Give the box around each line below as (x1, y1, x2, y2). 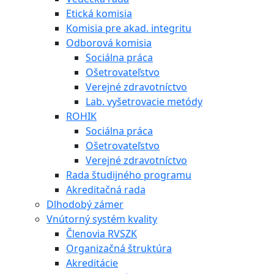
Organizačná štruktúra (66, 241, 172, 255)
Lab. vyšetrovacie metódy (86, 94, 202, 108)
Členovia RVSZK (66, 226, 137, 240)
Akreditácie (66, 256, 118, 270)
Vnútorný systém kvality (46, 212, 157, 226)
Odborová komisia (66, 35, 152, 50)
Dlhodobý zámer (46, 197, 124, 211)
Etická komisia (66, 6, 132, 20)
